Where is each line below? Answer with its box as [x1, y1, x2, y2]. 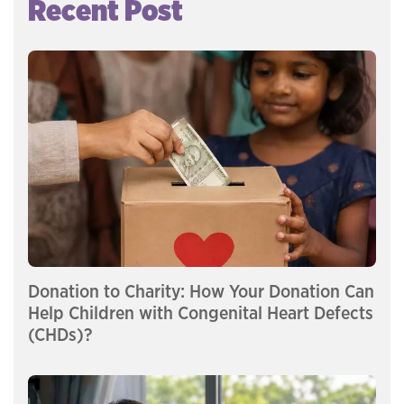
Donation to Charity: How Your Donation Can [28, 282, 374, 301]
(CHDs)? [28, 326, 92, 344]
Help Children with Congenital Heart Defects [28, 304, 373, 323]
